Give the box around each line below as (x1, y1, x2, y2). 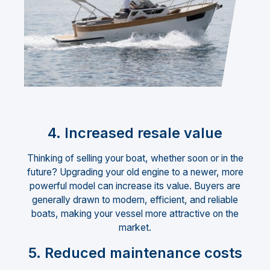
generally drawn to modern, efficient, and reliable (32, 194, 238, 206)
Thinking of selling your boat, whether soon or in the (27, 152, 243, 165)
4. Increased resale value (48, 124, 222, 142)
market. (119, 222, 151, 234)
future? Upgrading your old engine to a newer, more (27, 166, 243, 178)
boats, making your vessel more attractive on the (31, 208, 239, 220)
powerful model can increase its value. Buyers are (30, 180, 240, 192)
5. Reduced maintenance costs (28, 243, 242, 262)
